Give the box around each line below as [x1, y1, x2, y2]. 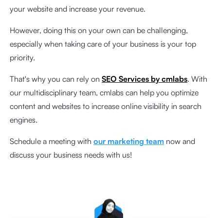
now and [164, 136, 195, 146]
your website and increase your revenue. [10, 3, 147, 14]
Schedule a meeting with [10, 136, 93, 146]
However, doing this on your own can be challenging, [10, 25, 188, 35]
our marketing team [93, 136, 164, 146]
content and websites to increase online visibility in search [10, 101, 201, 111]
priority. [10, 52, 37, 62]
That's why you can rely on [10, 73, 102, 84]
